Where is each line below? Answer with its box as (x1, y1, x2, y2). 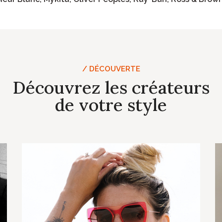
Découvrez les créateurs (12, 76, 210, 99)
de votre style (55, 94, 167, 116)
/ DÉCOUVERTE (82, 64, 140, 73)
